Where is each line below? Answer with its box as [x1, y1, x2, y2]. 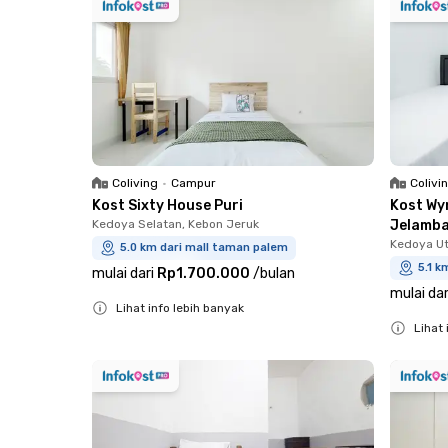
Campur [171, 175, 216, 190]
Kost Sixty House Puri [92, 196, 243, 214]
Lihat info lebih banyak [116, 300, 244, 315]
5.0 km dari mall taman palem [120, 240, 288, 254]
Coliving [112, 175, 158, 190]
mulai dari [92, 264, 154, 282]
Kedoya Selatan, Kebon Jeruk [92, 216, 259, 231]
